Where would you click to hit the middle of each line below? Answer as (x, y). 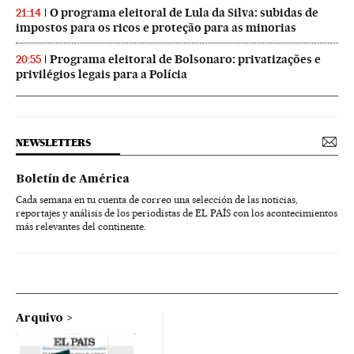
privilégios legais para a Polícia (102, 75)
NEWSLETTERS (53, 143)
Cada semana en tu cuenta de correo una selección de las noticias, (157, 200)
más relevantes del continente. (81, 227)
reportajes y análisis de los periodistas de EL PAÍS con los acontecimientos (177, 213)
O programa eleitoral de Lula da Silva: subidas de (184, 13)
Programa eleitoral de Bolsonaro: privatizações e (185, 60)
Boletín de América (73, 180)
